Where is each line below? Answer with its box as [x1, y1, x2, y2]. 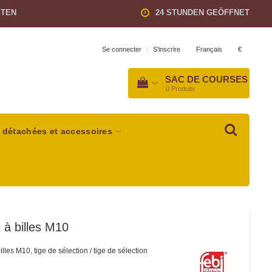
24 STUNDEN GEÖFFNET [155, 8, 250, 17]
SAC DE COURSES [165, 73, 248, 84]
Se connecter [102, 46, 141, 53]
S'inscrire [153, 46, 180, 53]
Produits [171, 84, 195, 92]
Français [196, 45, 222, 53]
